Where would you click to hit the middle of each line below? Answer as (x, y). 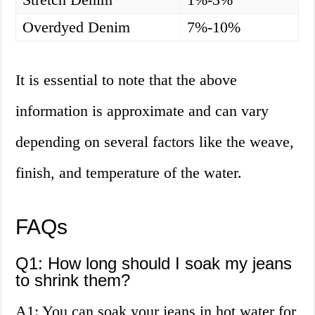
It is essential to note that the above (127, 80)
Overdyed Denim (77, 27)
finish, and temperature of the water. (129, 173)
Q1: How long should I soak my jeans (154, 264)
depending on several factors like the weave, (155, 142)
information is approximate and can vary (142, 111)
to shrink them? (73, 281)
